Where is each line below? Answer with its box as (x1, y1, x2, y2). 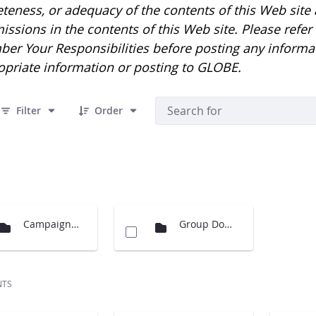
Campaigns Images (71, 217, 80, 231)
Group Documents (224, 217, 233, 231)
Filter (16, 104, 42, 117)
